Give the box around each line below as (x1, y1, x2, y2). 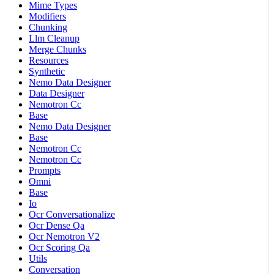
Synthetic (29, 66, 65, 77)
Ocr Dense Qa (29, 220, 84, 231)
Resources (29, 55, 68, 66)
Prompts (29, 165, 61, 176)
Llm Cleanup (29, 33, 80, 44)
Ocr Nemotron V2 (29, 231, 100, 242)
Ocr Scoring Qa (29, 242, 90, 253)
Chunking (29, 22, 67, 33)
